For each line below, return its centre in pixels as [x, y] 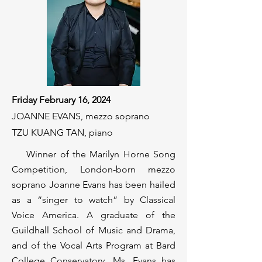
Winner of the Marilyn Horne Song [94, 154]
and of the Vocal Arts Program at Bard [94, 245]
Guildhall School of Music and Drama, [94, 230]
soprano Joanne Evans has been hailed [94, 185]
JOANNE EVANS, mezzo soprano [81, 116]
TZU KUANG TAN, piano [62, 132]
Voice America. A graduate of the [94, 215]
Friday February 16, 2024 [61, 100]
